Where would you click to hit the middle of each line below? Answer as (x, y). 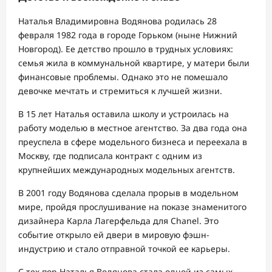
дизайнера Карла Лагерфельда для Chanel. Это (118, 221)
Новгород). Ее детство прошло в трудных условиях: (126, 49)
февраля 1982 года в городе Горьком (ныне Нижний (128, 35)
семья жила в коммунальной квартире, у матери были (134, 63)
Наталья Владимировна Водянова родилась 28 (117, 21)
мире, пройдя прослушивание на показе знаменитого (132, 207)
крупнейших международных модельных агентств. (127, 170)
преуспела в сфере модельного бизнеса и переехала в (133, 142)
